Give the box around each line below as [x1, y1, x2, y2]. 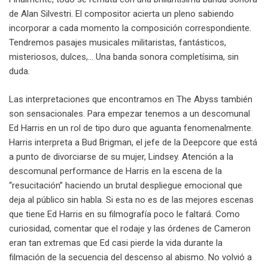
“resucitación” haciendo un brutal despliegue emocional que [9, 179, 242, 191]
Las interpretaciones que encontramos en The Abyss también [9, 93, 252, 105]
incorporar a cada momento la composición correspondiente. [9, 23, 251, 34]
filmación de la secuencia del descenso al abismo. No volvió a [9, 251, 252, 263]
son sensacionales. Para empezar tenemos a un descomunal [9, 108, 250, 119]
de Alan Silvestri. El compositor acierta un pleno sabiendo [9, 8, 234, 20]
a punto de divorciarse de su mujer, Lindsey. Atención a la [9, 151, 233, 162]
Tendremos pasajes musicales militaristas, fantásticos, [9, 37, 226, 48]
